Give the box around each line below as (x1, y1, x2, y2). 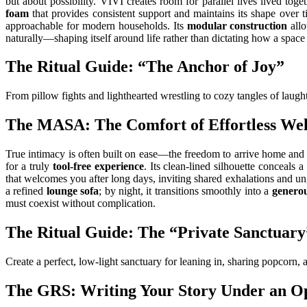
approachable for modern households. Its (5, 19, 187, 32)
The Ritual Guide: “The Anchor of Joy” (5, 58, 284, 76)
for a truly (5, 160, 53, 173)
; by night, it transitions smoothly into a (99, 185, 272, 197)
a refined (5, 185, 47, 197)
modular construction (186, 19, 288, 32)
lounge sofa (46, 185, 99, 197)
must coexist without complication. (5, 197, 156, 210)
